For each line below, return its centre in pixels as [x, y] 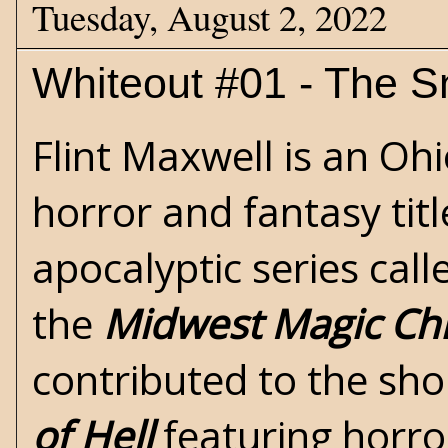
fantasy [312, 211]
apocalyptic [137, 267]
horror [92, 211]
